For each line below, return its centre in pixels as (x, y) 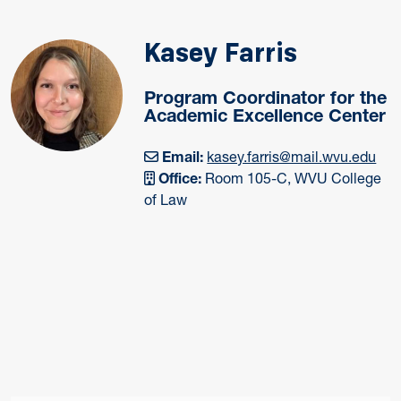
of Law (166, 200)
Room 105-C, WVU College (292, 178)
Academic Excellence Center (265, 115)
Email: (183, 157)
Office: (180, 178)
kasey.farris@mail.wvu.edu (292, 157)
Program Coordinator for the (266, 98)
